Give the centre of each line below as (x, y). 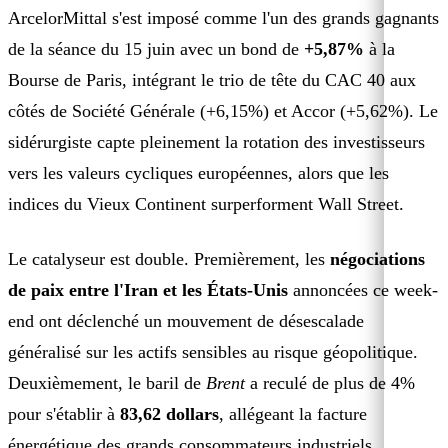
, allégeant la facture (293, 413)
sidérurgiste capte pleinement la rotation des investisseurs (216, 141)
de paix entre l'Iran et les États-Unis (148, 289)
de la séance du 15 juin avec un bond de (156, 48)
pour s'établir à (64, 413)
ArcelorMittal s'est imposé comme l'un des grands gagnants (223, 17)
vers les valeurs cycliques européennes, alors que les (198, 172)
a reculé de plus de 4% (330, 382)
